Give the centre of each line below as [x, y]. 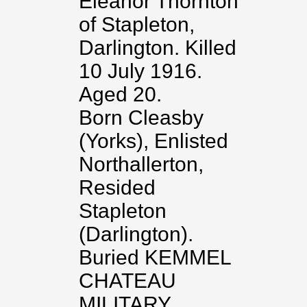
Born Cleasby [141, 118]
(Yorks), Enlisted [153, 141]
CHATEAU [127, 281]
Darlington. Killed [158, 48]
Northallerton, [141, 164]
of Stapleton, [137, 24]
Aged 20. [120, 94]
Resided [117, 187]
